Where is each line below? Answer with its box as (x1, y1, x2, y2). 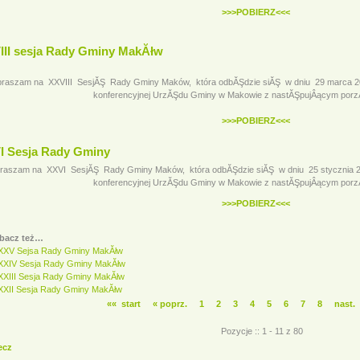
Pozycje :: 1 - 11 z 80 (221, 326, 303, 336)
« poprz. (153, 299, 190, 309)
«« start (107, 299, 141, 309)
